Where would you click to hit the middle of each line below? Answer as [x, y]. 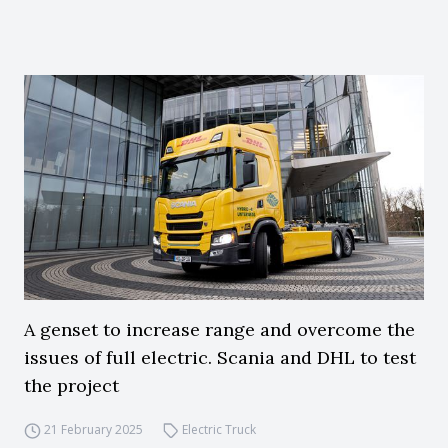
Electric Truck [219, 429]
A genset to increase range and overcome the [219, 329]
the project [71, 385]
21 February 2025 [93, 429]
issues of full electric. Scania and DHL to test [220, 357]
